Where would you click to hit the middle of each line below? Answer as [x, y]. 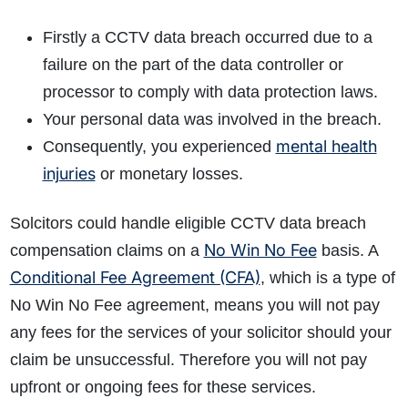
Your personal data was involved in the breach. [212, 120]
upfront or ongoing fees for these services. [163, 388]
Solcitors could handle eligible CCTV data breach [188, 224]
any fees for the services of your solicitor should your [200, 333]
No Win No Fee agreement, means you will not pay [194, 306]
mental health [326, 147]
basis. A [347, 251]
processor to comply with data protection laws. [210, 92]
